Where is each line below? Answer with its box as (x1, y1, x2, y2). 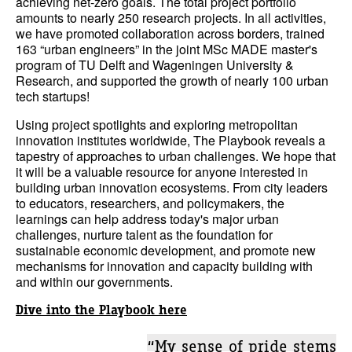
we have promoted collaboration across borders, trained (16, 24, 324, 42)
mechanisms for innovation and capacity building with (16, 257, 313, 275)
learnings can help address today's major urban (16, 210, 279, 228)
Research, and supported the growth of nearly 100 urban (16, 71, 328, 90)
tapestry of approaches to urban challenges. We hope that (16, 147, 335, 165)
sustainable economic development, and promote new (16, 241, 316, 259)
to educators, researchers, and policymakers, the (16, 194, 284, 212)
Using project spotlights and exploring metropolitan (16, 115, 298, 134)
